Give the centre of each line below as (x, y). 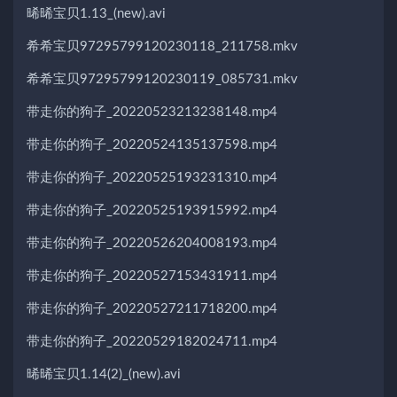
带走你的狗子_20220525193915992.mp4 (152, 210)
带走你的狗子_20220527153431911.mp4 (152, 276)
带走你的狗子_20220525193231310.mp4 (152, 177)
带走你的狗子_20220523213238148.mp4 (152, 112)
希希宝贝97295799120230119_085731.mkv (162, 79)
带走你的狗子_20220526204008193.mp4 (152, 243)
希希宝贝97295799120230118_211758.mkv (162, 46)
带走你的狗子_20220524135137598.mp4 (152, 144)
